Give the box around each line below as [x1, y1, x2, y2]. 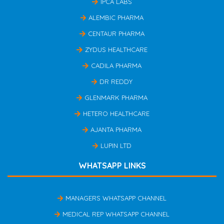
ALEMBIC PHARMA [88, 13, 144, 21]
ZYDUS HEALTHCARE [84, 45, 147, 53]
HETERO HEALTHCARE [82, 109, 149, 117]
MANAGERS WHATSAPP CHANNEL [65, 193, 167, 202]
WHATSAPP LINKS [78, 160, 146, 170]
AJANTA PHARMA [90, 125, 142, 133]
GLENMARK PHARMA [84, 93, 148, 101]
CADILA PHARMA [90, 61, 141, 69]
